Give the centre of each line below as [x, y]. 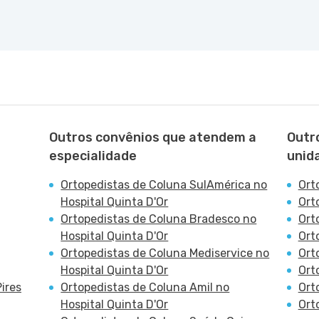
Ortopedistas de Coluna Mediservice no [165, 253]
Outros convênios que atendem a [153, 137]
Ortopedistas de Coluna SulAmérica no [164, 185]
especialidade [93, 156]
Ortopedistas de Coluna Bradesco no [159, 219]
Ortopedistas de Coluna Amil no [145, 287]
